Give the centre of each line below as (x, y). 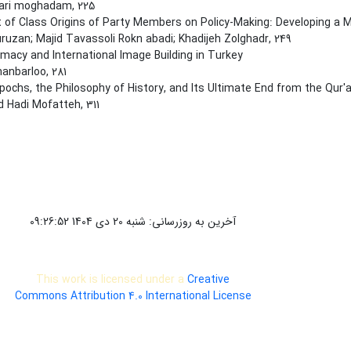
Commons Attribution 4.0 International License (133, 297)
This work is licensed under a (112, 280)
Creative (209, 280)
